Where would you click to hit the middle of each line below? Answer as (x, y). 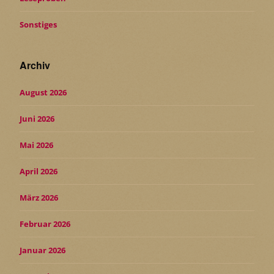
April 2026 (39, 171)
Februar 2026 (45, 224)
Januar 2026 (43, 250)
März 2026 (39, 197)
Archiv (35, 65)
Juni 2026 (37, 118)
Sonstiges (38, 24)
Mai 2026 (36, 145)
